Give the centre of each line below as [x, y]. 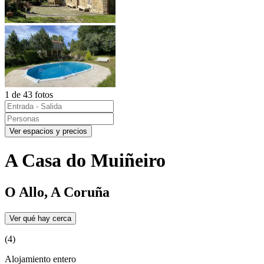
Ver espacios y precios [48, 131]
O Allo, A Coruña [57, 192]
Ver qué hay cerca [40, 218]
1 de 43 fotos [29, 94]
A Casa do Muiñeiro [85, 161]
